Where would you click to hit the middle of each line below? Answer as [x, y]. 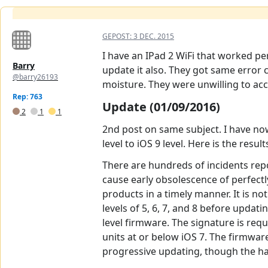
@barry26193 [35, 77]
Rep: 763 [28, 97]
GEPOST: [118, 36]
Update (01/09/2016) [161, 107]
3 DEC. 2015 [154, 36]
